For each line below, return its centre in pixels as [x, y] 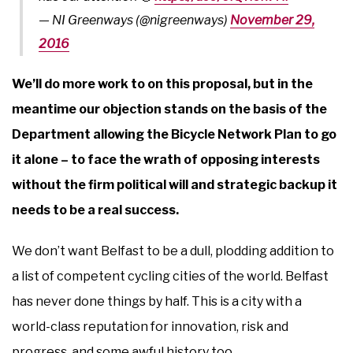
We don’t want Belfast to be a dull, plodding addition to [173, 251]
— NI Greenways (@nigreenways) [134, 20]
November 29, [272, 20]
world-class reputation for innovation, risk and [150, 326]
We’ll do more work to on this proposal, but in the [162, 84]
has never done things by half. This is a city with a [157, 301]
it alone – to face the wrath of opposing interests [166, 159]
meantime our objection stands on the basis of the [169, 109]
